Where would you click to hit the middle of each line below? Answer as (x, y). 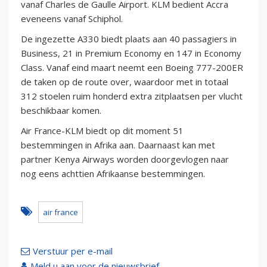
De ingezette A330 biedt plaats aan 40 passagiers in (129, 39)
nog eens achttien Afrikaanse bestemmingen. (113, 174)
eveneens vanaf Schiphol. (72, 19)
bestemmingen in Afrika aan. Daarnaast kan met (118, 145)
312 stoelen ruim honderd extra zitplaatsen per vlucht (132, 96)
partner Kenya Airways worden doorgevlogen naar (125, 159)
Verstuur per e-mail (73, 251)
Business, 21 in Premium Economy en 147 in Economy (131, 53)
